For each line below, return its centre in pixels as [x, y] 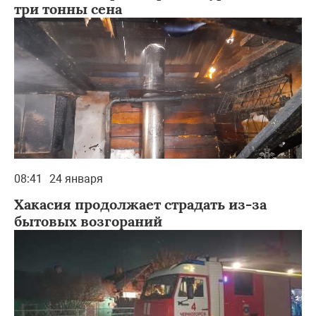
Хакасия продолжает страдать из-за [140, 204]
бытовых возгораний [88, 221]
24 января [76, 178]
